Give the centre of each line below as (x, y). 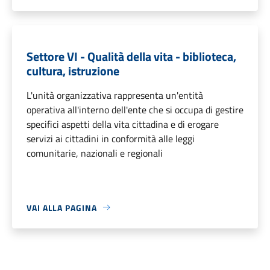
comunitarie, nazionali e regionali (95, 153)
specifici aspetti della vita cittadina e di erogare (123, 124)
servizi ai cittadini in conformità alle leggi (111, 138)
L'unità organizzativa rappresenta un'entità (115, 95)
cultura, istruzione (73, 71)
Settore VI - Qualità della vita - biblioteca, (131, 56)
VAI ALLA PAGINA (62, 207)
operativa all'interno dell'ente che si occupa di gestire (135, 109)
